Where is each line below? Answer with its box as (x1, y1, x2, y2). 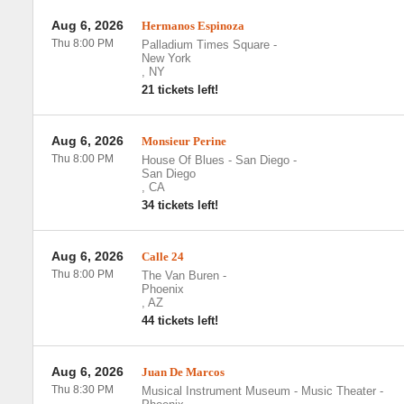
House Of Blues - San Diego (141, 153, 289, 167)
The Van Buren (141, 269, 219, 282)
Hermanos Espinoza (141, 19, 244, 32)
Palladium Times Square (141, 38, 270, 51)
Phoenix (141, 282, 184, 296)
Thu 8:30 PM (50, 383, 114, 396)
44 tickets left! (141, 314, 218, 327)
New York (141, 51, 191, 65)
